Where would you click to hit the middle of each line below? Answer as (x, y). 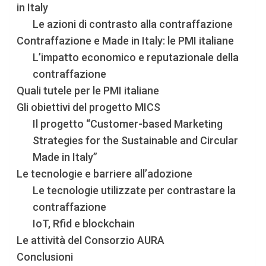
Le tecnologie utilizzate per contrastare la (134, 190)
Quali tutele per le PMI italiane (88, 90)
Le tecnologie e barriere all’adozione (105, 173)
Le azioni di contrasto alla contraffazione (133, 24)
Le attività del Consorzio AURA (91, 240)
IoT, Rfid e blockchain (84, 223)
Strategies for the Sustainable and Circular (136, 140)
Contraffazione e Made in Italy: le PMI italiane (126, 40)
